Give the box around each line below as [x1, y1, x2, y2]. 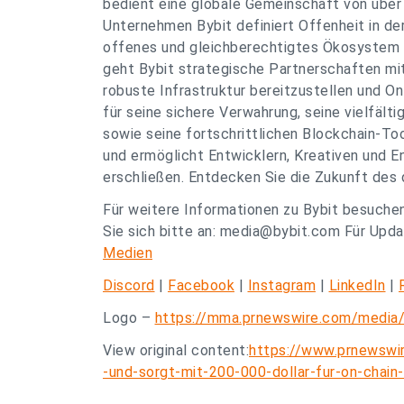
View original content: [103, 342, 249, 359]
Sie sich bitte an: [103, 223, 220, 240]
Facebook [168, 277, 234, 294]
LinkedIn [328, 277, 386, 294]
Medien [103, 244, 152, 262]
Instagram [247, 277, 316, 294]
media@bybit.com [219, 223, 340, 240]
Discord [103, 277, 155, 294]
